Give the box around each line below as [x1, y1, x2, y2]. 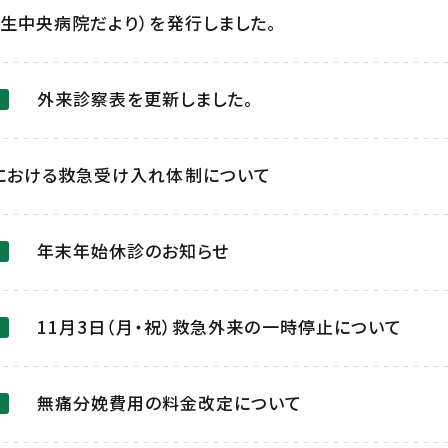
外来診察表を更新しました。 [37, 86, 255, 111]
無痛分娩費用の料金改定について [37, 390, 303, 415]
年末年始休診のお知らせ [37, 238, 230, 263]
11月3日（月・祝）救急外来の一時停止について [37, 314, 402, 339]
